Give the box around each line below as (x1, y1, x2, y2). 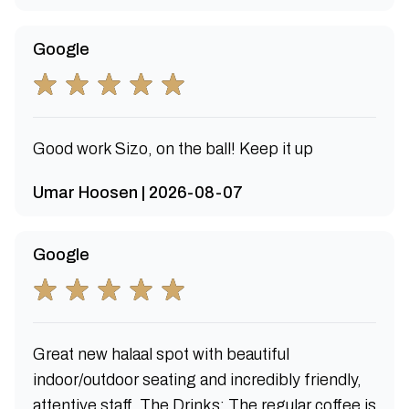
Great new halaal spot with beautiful (33, 345, 289, 363)
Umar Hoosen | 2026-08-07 (33, 184, 243, 202)
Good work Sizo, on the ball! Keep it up (33, 140, 313, 158)
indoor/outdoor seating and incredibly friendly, (33, 371, 362, 389)
